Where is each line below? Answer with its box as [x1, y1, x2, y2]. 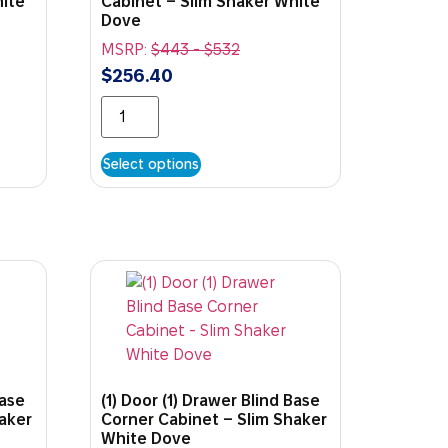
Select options [103, 156, 200, 173]
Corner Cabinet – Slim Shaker [101, 411, 328, 429]
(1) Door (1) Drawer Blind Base [101, 392, 321, 410]
